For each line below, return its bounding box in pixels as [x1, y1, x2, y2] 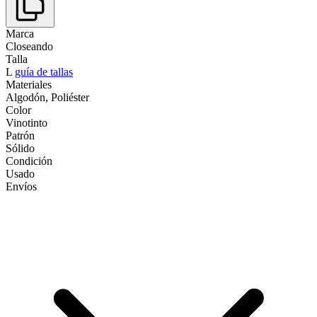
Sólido [6, 142, 35, 154]
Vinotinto [6, 116, 47, 129]
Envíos [6, 180, 37, 192]
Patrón [6, 129, 35, 142]
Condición [6, 154, 52, 167]
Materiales [6, 78, 52, 91]
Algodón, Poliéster [6, 91, 89, 103]
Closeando [6, 40, 53, 52]
